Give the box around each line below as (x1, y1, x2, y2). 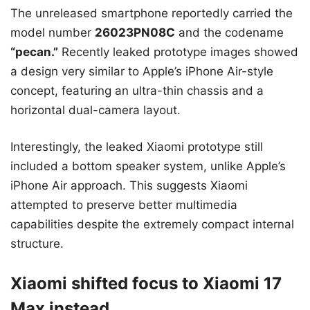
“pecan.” (10, 44, 58, 59)
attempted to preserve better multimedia (10, 198, 237, 212)
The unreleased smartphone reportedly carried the (10, 6, 293, 20)
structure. (10, 237, 64, 251)
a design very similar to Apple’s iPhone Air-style (10, 64, 273, 78)
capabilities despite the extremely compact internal (10, 217, 294, 232)
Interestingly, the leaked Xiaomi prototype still (10, 140, 263, 154)
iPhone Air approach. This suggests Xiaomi (10, 179, 248, 193)
